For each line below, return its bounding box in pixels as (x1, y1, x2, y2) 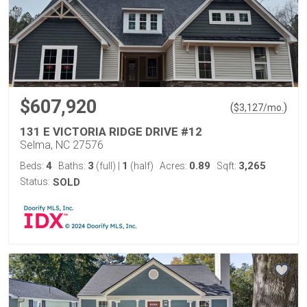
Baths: (58, 160, 88, 171)
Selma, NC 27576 (20, 138, 103, 151)
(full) (94, 160, 118, 171)
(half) (128, 160, 153, 171)
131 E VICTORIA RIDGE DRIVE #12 (20, 124, 202, 138)
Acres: (160, 160, 189, 171)
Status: (20, 175, 50, 187)
